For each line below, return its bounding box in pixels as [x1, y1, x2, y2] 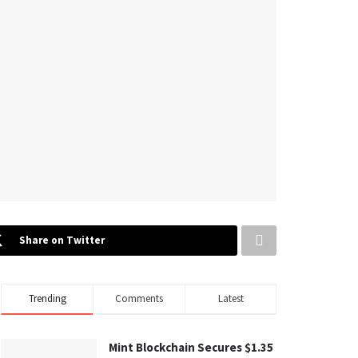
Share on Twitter [19, 233, 105, 247]
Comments [115, 291, 163, 305]
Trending [28, 291, 66, 305]
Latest [217, 291, 244, 305]
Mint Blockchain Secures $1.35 [109, 339, 273, 355]
